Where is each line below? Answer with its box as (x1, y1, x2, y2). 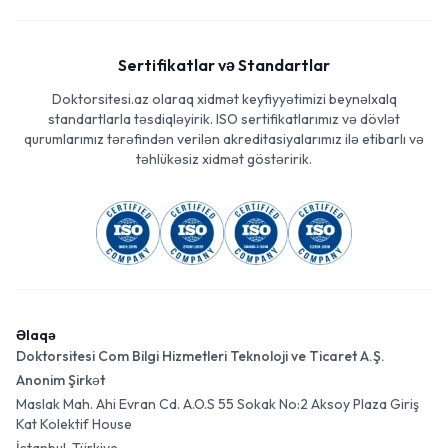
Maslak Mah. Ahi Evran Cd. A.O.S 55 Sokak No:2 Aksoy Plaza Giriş (16, 395, 419, 413)
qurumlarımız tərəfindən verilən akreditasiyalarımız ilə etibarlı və (24, 130, 424, 148)
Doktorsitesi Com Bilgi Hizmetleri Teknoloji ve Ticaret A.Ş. (16, 347, 385, 365)
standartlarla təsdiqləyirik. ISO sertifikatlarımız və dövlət (48, 110, 400, 128)
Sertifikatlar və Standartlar (118, 55, 330, 75)
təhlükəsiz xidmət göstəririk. (136, 150, 312, 168)
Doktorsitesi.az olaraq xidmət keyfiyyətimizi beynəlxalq (51, 90, 397, 108)
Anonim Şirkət (16, 371, 105, 389)
